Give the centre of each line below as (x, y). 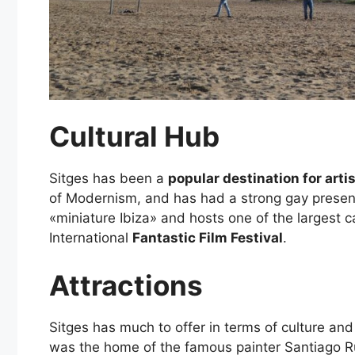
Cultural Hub (134, 137)
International (91, 238)
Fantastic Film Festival (208, 238)
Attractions (126, 285)
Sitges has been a (109, 179)
